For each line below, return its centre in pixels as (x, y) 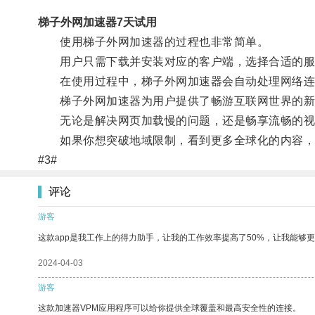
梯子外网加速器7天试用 (97, 22)
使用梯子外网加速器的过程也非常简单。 (153, 41)
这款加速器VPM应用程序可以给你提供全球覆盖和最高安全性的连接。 (169, 308)
